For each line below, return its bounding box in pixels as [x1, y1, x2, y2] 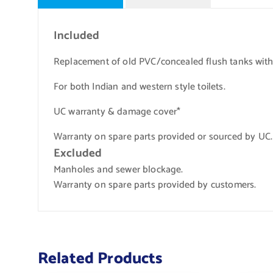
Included [54, 26, 100, 45]
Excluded [54, 144, 102, 163]
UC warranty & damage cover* [54, 104, 181, 120]
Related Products [38, 246, 163, 272]
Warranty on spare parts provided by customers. [54, 177, 257, 193]
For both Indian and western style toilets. [54, 79, 225, 95]
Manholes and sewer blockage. [54, 161, 183, 178]
